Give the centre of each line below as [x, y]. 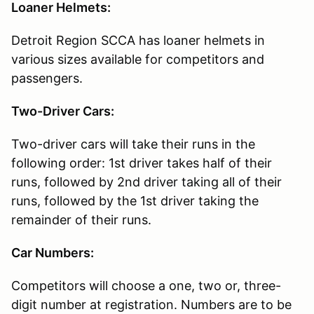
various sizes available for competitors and [138, 59]
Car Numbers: [53, 252]
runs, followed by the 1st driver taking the [135, 200]
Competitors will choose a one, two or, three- [146, 285]
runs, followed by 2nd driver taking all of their [146, 182]
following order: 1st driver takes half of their [142, 163]
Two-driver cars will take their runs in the [133, 144]
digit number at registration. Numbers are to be [151, 304]
